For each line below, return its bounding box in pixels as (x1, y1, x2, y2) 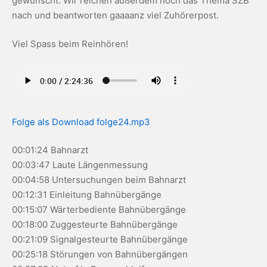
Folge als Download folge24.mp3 (12, 116, 150, 128)
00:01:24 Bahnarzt (12, 144, 88, 156)
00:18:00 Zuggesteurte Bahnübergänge (12, 219, 178, 230)
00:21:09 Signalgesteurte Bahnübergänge (12, 234, 188, 245)
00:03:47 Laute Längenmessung (12, 159, 148, 170)
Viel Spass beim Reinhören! (12, 38, 128, 49)
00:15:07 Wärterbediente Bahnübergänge (12, 204, 186, 215)
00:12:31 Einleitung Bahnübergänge (12, 189, 162, 200)
